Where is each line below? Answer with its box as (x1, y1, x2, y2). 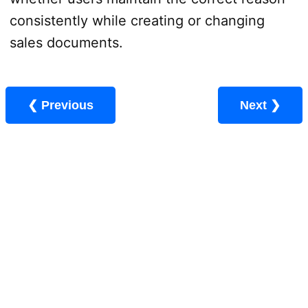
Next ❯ (270, 98, 280, 112)
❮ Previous (41, 98, 93, 112)
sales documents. (9, 34, 123, 51)
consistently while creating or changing (9, 12, 265, 29)
